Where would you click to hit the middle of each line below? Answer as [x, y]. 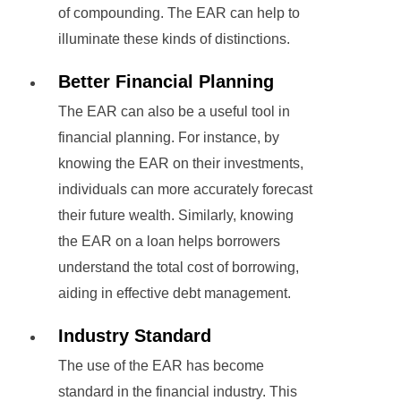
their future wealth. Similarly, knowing [176, 216]
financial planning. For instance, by [169, 138]
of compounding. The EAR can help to [179, 13]
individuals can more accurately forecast [185, 190]
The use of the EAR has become [161, 366]
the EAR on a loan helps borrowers [169, 242]
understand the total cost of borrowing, [179, 268]
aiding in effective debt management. [175, 294]
